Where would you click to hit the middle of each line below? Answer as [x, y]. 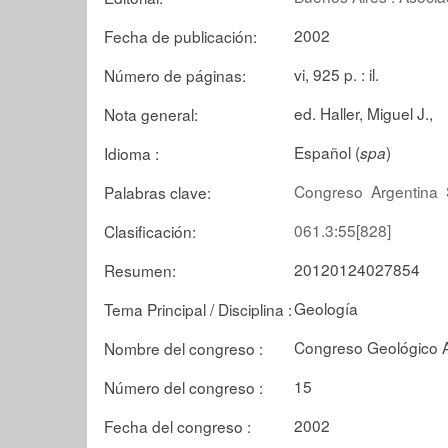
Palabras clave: [157, 191]
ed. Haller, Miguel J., [363, 112]
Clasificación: [150, 230]
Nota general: [151, 113]
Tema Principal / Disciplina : [198, 308]
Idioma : [131, 152]
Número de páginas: [175, 74]
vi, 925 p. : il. [336, 73]
